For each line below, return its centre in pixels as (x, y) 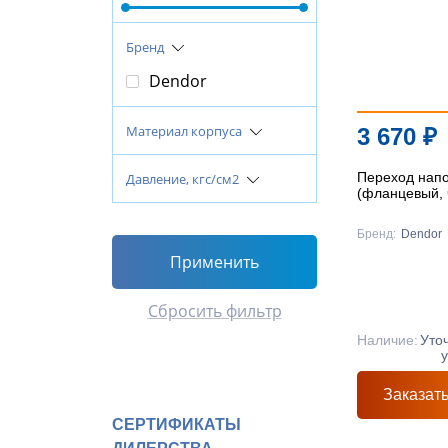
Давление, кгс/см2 (184, 179)
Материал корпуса (185, 131)
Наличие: (387, 340)
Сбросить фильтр (214, 311)
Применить (214, 262)
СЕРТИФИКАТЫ (176, 424)
